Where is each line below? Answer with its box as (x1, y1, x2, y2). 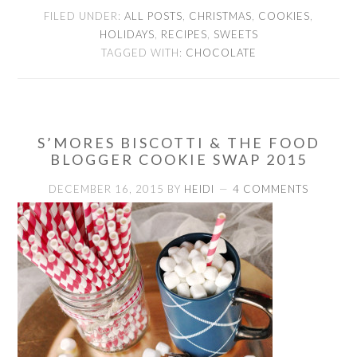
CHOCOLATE (185, 45, 257, 59)
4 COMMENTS (233, 182, 308, 195)
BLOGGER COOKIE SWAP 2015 (49, 150, 308, 168)
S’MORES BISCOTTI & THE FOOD (37, 133, 320, 151)
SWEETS (213, 27, 258, 41)
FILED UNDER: (44, 9, 124, 22)
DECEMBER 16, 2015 (49, 182, 164, 195)
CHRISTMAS (189, 9, 252, 22)
